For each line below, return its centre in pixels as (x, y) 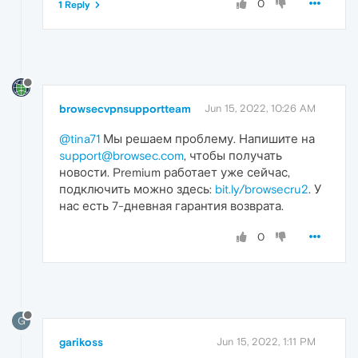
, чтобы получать (233, 156)
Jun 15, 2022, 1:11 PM (266, 342)
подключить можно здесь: (137, 189)
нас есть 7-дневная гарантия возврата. (171, 206)
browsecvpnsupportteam (125, 109)
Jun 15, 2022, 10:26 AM (260, 109)
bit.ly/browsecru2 (262, 189)
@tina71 (80, 139)
